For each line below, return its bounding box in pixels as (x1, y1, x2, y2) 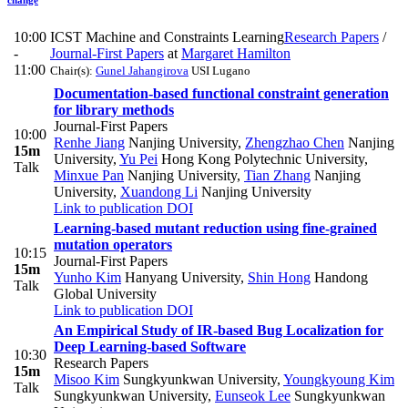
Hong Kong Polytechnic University (158, 151, 364, 168)
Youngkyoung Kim (283, 372, 394, 388)
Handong (311, 270, 368, 286)
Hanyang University (121, 270, 240, 286)
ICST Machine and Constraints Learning (50, 29, 284, 46)
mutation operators (54, 237, 172, 253)
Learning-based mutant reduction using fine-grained (54, 220, 377, 237)
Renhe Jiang (54, 135, 125, 151)
